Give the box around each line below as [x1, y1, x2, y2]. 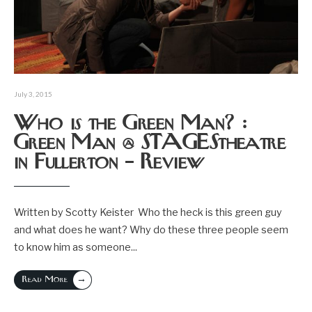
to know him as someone [14, 241, 131, 253]
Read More [22, 274, 68, 286]
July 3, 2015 [14, 90, 52, 98]
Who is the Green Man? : [14, 109, 247, 139]
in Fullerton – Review [14, 148, 204, 178]
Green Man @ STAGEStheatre [14, 129, 286, 158]
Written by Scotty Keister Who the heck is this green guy [14, 206, 282, 219]
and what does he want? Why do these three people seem [14, 224, 288, 236]
